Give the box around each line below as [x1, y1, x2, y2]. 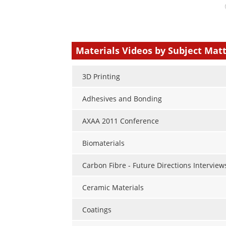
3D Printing [82, 72, 120, 82]
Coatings [82, 205, 111, 215]
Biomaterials [82, 138, 125, 148]
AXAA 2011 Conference [82, 116, 159, 126]
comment [71, 16, 119, 30]
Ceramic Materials [82, 183, 144, 193]
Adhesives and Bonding [82, 94, 162, 104]
